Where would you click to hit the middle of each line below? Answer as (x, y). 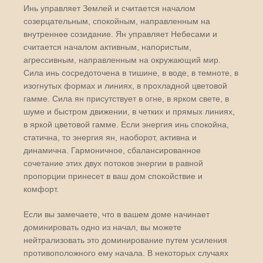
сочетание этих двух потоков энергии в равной (113, 163)
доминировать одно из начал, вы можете (102, 227)
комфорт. (41, 189)
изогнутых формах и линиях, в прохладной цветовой (125, 86)
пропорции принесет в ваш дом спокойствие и (113, 176)
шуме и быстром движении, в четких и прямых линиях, (129, 112)
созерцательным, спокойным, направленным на (117, 21)
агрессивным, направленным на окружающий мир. (122, 60)
